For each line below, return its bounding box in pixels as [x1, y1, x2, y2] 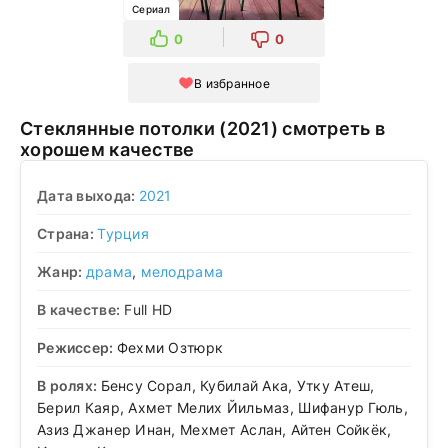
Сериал [132, 3, 171, 15]
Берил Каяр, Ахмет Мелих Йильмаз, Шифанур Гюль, [37, 398, 408, 416]
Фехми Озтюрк [116, 338, 224, 356]
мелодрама [140, 262, 224, 280]
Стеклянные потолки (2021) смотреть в [20, 118, 220, 139]
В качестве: [37, 300, 121, 318]
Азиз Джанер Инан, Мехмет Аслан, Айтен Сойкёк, [37, 420, 392, 438]
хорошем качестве [20, 139, 195, 160]
